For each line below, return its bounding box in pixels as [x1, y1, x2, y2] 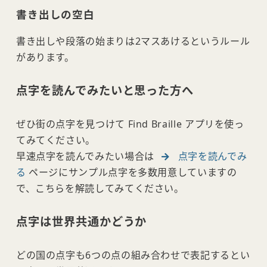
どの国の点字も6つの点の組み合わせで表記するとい [15, 249, 250, 262]
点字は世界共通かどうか [15, 213, 147, 230]
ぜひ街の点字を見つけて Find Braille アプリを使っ [15, 117, 244, 131]
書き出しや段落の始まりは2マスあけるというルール [15, 35, 250, 48]
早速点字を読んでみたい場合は [15, 150, 157, 163]
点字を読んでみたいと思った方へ [15, 82, 194, 99]
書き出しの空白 [15, 7, 95, 22]
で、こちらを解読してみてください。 [15, 182, 184, 195]
